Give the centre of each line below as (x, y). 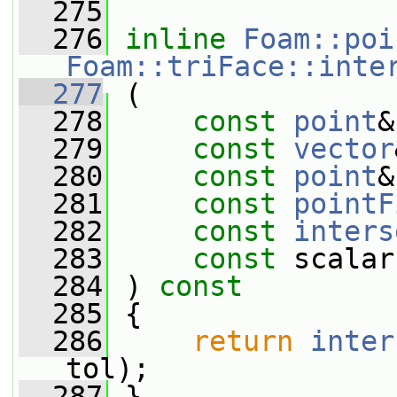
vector (344, 149)
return (243, 341)
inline (175, 39)
